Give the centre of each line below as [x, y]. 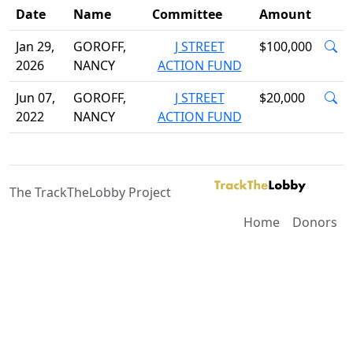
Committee [187, 14]
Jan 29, [35, 46]
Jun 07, [35, 98]
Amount [285, 14]
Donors [315, 222]
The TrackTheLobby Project [90, 192]
